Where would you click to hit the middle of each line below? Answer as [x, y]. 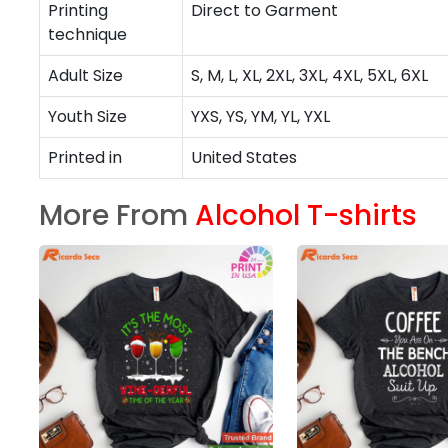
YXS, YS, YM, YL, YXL [260, 116]
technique [87, 34]
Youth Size [87, 116]
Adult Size [85, 75]
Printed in [85, 157]
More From [117, 215]
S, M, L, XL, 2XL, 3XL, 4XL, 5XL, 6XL [309, 75]
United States [244, 157]
